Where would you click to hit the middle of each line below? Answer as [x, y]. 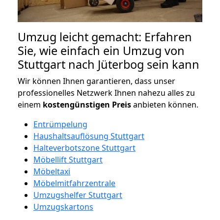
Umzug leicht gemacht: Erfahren [105, 37]
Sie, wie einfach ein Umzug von [101, 50]
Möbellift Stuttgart [68, 159]
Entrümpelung [60, 124]
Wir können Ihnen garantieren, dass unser [96, 81]
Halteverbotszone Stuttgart [84, 148]
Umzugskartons [63, 206]
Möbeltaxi [52, 171]
